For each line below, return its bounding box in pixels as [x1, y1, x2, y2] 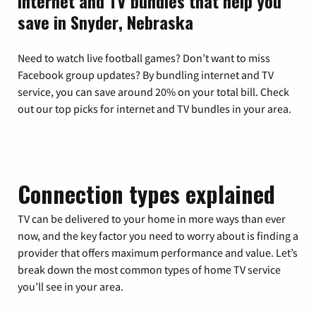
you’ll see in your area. [18, 279, 123, 293]
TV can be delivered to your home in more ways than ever [18, 211, 286, 226]
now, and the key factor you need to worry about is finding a [18, 228, 298, 243]
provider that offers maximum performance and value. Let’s [18, 245, 298, 260]
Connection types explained [18, 176, 275, 210]
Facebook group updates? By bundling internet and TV [18, 67, 274, 82]
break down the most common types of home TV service [18, 262, 281, 276]
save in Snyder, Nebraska [18, 8, 193, 35]
